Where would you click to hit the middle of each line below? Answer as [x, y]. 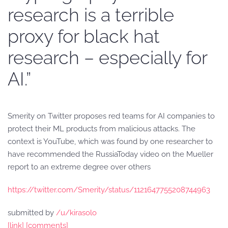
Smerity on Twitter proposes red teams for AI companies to [111, 116]
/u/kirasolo [76, 213]
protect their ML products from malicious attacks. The [102, 129]
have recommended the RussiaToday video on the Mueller [110, 154]
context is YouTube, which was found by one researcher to [110, 141]
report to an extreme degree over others [79, 167]
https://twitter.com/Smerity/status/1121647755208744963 [109, 190]
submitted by [32, 213]
